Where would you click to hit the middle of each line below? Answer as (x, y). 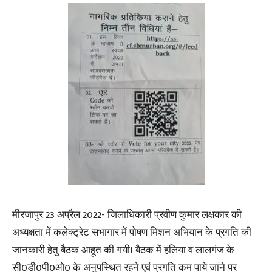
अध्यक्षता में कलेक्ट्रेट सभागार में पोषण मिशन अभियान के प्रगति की (132, 232)
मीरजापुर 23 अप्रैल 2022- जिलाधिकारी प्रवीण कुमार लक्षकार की (127, 215)
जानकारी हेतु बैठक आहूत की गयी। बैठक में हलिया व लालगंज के (123, 250)
